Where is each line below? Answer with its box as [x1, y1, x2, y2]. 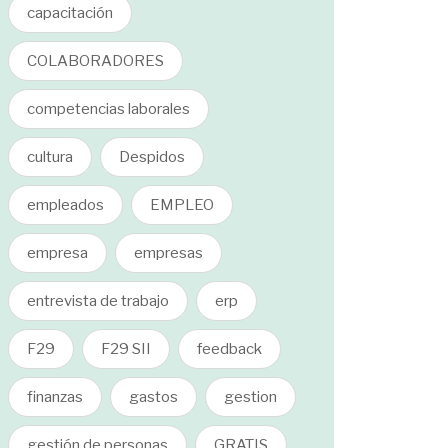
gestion [224, 388, 277, 406]
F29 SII [101, 340, 151, 358]
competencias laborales [27, 100, 190, 118]
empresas [134, 244, 203, 262]
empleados [27, 196, 104, 214]
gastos [129, 388, 178, 406]
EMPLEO [150, 196, 214, 214]
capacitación [27, 4, 113, 22]
